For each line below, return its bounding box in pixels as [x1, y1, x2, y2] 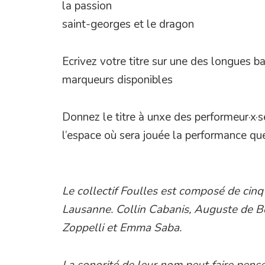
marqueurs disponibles [62, 72, 173, 88]
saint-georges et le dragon [62, 16, 195, 32]
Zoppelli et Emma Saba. [62, 219, 182, 235]
